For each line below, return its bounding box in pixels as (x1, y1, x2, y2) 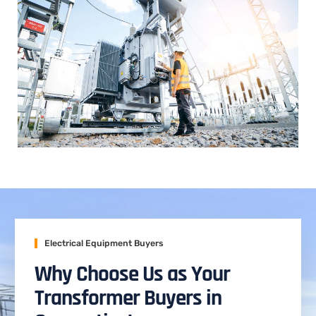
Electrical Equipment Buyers (44, 238, 164, 248)
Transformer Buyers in (35, 284, 221, 312)
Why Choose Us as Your (35, 260, 230, 288)
